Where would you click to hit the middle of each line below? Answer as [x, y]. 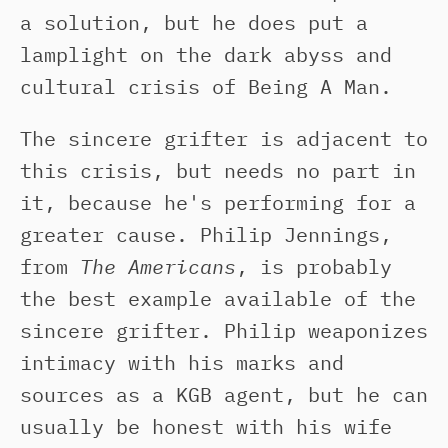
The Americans [158, 266]
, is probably [314, 266]
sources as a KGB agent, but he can [224, 394]
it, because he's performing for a [218, 202]
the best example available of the [218, 298]
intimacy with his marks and [182, 362]
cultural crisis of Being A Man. [206, 86]
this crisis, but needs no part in [218, 170]
